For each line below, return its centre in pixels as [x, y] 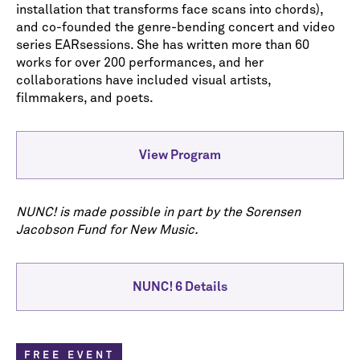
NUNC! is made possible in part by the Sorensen [158, 212]
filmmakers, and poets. [90, 98]
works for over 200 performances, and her [140, 62]
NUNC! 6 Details [180, 286]
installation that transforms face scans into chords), [170, 9]
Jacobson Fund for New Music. [109, 229]
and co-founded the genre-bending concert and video [176, 27]
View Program [180, 155]
